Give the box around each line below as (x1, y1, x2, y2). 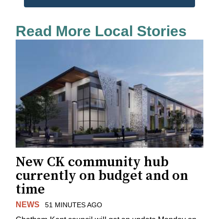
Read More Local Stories (16, 22, 187, 39)
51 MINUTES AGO (44, 201, 102, 209)
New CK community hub (16, 153, 169, 171)
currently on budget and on (16, 167, 188, 185)
